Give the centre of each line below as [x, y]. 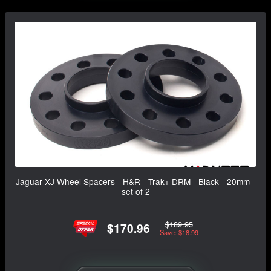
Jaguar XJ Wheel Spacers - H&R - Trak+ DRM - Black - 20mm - [135, 181]
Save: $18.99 [179, 233]
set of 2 [135, 191]
